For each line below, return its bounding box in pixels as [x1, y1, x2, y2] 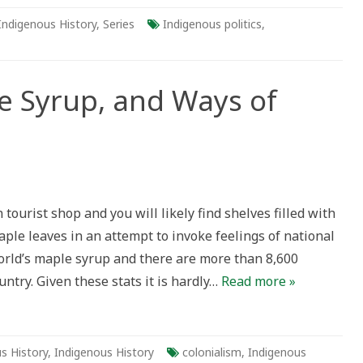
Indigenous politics [163, 16, 262, 32]
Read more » [221, 272, 296, 290]
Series [103, 16, 135, 32]
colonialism [182, 344, 241, 360]
